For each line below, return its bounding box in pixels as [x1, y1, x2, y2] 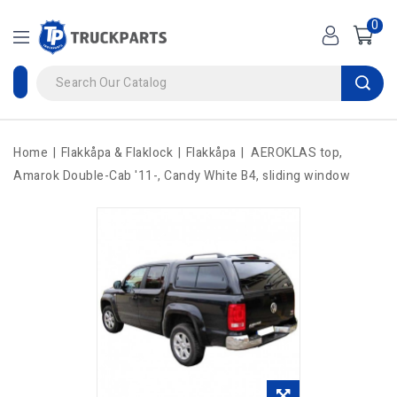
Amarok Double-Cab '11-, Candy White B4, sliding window [13, 166, 350, 185]
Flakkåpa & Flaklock [60, 143, 173, 162]
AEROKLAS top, [251, 143, 343, 162]
